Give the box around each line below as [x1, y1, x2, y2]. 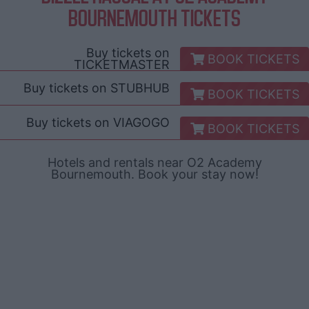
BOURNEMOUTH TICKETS [68, 6, 241, 31]
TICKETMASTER [74, 57, 170, 72]
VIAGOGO [113, 114, 170, 130]
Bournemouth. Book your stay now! [50, 166, 259, 181]
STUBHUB [110, 80, 170, 95]
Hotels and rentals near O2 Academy [47, 154, 262, 170]
